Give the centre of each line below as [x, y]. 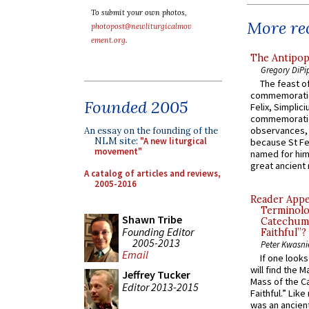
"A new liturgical [173, 141]
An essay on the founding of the [151, 131]
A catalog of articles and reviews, [152, 173]
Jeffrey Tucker [156, 275]
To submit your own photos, [139, 12]
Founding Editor [158, 231]
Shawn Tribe [152, 219]
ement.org [108, 40]
